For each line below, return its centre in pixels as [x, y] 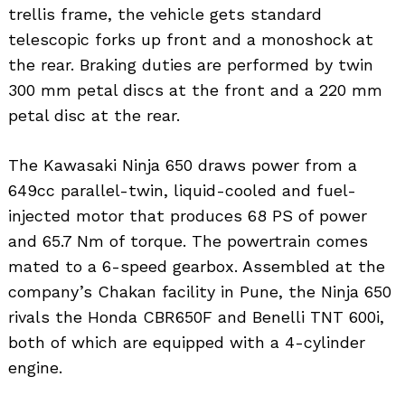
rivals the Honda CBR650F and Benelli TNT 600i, [196, 317]
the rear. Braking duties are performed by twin [191, 65]
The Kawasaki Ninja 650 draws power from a [183, 165]
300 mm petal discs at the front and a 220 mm [195, 90]
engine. [35, 368]
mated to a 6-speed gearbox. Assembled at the [197, 267]
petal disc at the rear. [94, 116]
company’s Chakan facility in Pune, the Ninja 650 [200, 292]
